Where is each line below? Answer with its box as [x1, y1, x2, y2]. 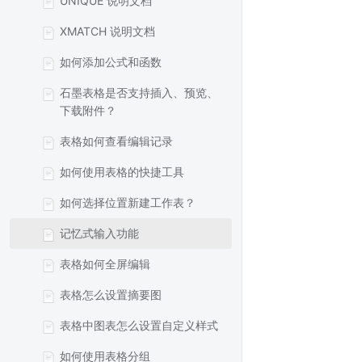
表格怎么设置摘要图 [60, 288, 162, 301]
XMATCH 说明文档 [60, 24, 155, 38]
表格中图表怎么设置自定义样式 [60, 318, 218, 332]
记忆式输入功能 [60, 226, 139, 240]
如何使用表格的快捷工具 [60, 165, 184, 179]
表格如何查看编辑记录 [60, 134, 173, 148]
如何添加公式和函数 [60, 55, 162, 69]
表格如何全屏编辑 [60, 257, 150, 271]
